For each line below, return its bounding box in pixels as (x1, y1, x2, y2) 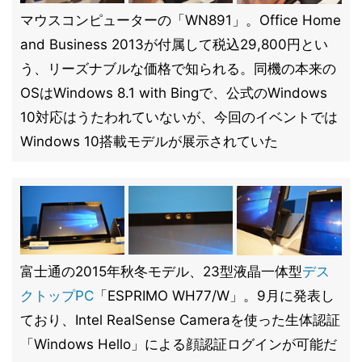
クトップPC (20, 288, 94, 304)
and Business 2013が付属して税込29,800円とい (20, 36, 328, 53)
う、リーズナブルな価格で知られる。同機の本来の (20, 61, 336, 77)
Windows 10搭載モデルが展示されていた (20, 133, 278, 149)
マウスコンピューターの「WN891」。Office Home (20, 12, 341, 28)
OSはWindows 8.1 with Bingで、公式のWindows (20, 85, 327, 101)
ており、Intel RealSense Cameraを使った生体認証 (20, 312, 340, 328)
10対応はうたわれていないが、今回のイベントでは (20, 109, 338, 125)
